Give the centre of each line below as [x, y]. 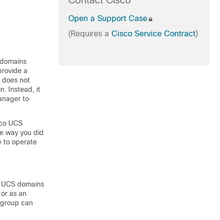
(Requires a [90, 34]
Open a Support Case [108, 18]
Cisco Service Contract [153, 34]
